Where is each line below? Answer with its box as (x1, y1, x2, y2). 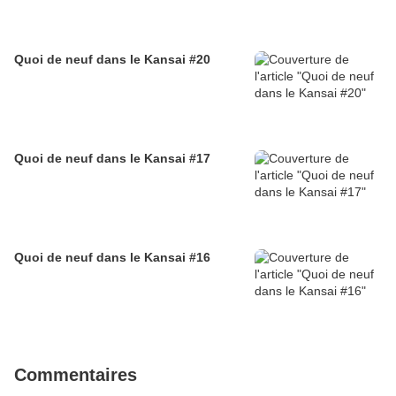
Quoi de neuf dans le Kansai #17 (14, 151, 210, 166)
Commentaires (14, 365, 137, 385)
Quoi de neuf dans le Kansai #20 (14, 52, 210, 67)
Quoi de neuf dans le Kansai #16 (14, 250, 210, 265)
